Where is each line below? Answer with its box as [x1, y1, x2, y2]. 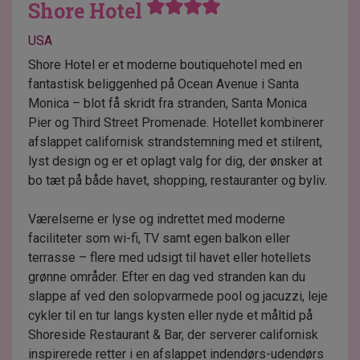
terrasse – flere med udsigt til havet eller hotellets [28, 249, 311, 265]
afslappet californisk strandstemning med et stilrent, [28, 133, 322, 149]
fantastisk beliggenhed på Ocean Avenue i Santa [28, 76, 299, 92]
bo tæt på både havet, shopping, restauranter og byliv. [28, 172, 327, 188]
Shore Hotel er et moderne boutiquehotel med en [28, 56, 302, 72]
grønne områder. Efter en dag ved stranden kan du [28, 268, 305, 284]
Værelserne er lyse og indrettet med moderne [28, 211, 285, 227]
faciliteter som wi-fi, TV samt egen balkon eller [28, 230, 290, 246]
